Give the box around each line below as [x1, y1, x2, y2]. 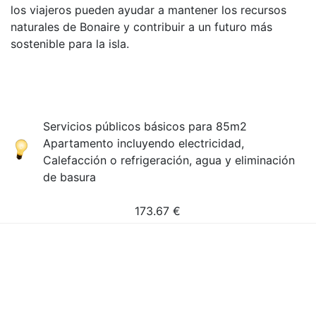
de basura [43, 170, 97, 184]
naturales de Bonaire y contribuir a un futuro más [11, 20, 272, 34]
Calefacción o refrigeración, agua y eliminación [43, 153, 296, 167]
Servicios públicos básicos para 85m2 [43, 119, 248, 133]
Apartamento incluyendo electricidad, [43, 136, 245, 150]
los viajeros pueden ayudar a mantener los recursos [11, 3, 286, 17]
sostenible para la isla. [11, 37, 129, 51]
